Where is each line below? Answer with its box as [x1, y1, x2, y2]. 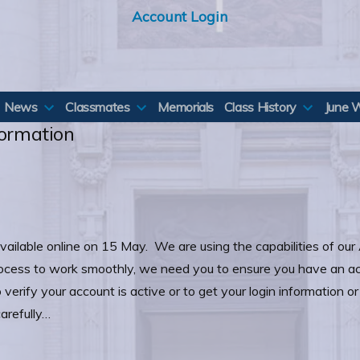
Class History [223, 99, 297, 115]
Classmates [65, 99, 130, 115]
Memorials [157, 99, 215, 115]
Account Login [132, 7, 228, 25]
